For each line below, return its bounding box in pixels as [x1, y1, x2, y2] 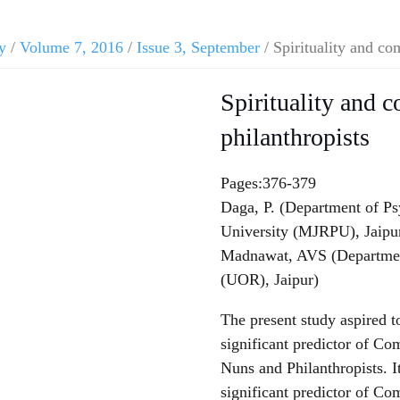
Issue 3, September [137, 38, 260, 56]
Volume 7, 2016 [20, 38, 123, 56]
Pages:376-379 [220, 173, 316, 192]
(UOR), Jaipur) [220, 270, 319, 288]
